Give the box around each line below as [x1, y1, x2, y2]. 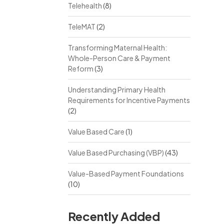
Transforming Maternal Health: [67, 43, 167, 52]
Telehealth [67, 1, 102, 10]
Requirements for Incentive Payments [67, 95, 190, 104]
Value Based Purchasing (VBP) [67, 148, 164, 157]
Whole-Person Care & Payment [67, 53, 170, 62]
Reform [67, 64, 93, 73]
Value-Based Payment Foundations [67, 169, 184, 178]
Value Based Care [67, 127, 124, 136]
